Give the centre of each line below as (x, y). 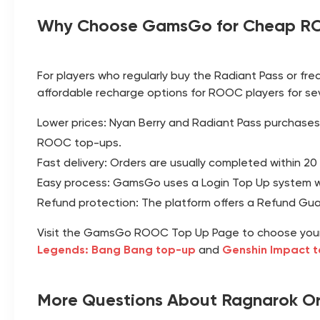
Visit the (60, 232)
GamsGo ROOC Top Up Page (161, 232)
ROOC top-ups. (79, 142)
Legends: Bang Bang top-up (116, 250)
